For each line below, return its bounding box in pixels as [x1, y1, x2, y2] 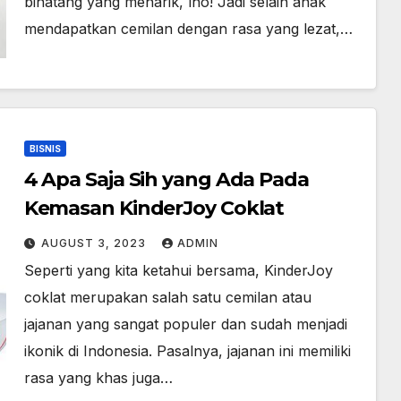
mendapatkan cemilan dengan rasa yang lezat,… [23, 20, 353, 38]
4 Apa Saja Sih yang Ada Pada [23, 167, 309, 192]
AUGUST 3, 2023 [40, 236, 149, 250]
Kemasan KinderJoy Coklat [23, 196, 285, 220]
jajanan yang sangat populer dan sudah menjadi [23, 315, 347, 333]
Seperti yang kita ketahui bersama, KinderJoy [23, 261, 333, 279]
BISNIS [29, 143, 61, 154]
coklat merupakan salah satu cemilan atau [23, 288, 311, 306]
